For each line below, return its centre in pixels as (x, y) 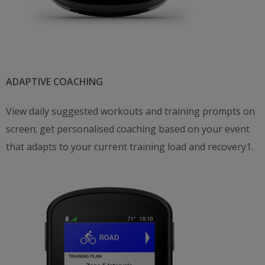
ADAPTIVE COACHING (54, 81)
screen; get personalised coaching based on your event (128, 129)
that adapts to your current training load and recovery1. (130, 146)
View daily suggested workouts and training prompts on (130, 111)
